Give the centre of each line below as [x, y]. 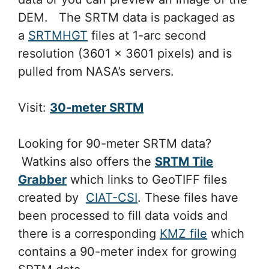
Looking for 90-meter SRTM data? [115, 143]
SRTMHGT [58, 35]
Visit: [34, 107]
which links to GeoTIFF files [147, 179]
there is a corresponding [89, 233]
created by [52, 197]
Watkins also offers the [86, 161]
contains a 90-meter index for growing [127, 251]
